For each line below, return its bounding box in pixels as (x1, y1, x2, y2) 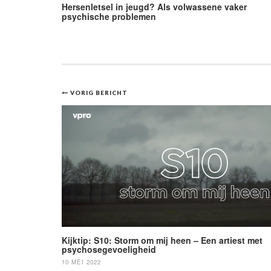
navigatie (61, 102, 148, 134)
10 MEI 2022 (62, 258, 101, 267)
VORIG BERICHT (70, 88, 128, 96)
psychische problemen (62, 10, 156, 22)
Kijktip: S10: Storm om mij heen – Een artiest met (62, 234, 263, 247)
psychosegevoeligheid (62, 243, 156, 256)
